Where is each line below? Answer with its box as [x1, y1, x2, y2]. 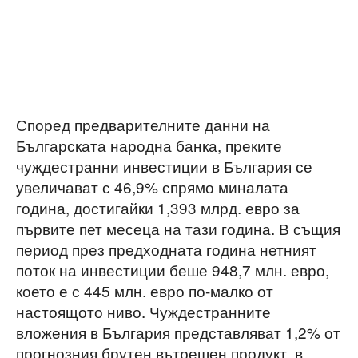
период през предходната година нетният [16, 238, 316, 260]
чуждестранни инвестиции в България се [16, 155, 312, 177]
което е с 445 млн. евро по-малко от [16, 280, 273, 301]
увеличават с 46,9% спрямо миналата [16, 176, 288, 197]
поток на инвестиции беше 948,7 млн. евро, [16, 259, 329, 280]
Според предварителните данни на [16, 113, 270, 135]
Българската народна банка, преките [16, 134, 282, 156]
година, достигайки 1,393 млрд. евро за [16, 197, 300, 218]
